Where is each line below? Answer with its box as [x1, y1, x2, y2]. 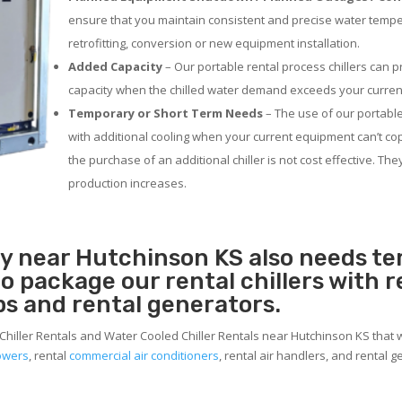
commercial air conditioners [69, 347, 220, 364]
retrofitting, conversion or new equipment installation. [68, 35, 361, 52]
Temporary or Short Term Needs [68, 105, 264, 122]
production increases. [68, 175, 188, 192]
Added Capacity [68, 58, 163, 75]
